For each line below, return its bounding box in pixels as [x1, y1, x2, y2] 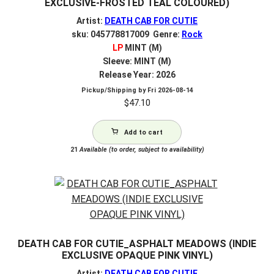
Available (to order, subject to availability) [77, 145, 204, 154]
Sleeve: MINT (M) [103, 56, 171, 66]
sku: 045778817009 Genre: [72, 29, 182, 39]
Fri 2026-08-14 [147, 86, 193, 94]
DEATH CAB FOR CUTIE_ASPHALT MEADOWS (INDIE [18, 238, 256, 250]
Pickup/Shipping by [81, 86, 147, 94]
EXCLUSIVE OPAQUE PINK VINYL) [61, 250, 213, 262]
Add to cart [124, 128, 163, 136]
